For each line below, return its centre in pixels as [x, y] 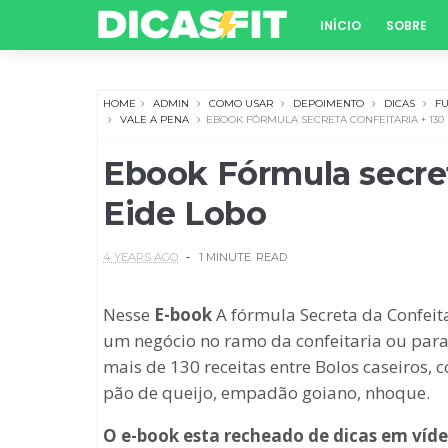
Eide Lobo [185, 213]
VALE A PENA [154, 119]
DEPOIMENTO [328, 103]
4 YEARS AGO [140, 257]
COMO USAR [241, 103]
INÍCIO [340, 25]
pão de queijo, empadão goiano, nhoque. [266, 392]
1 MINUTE [225, 257]
